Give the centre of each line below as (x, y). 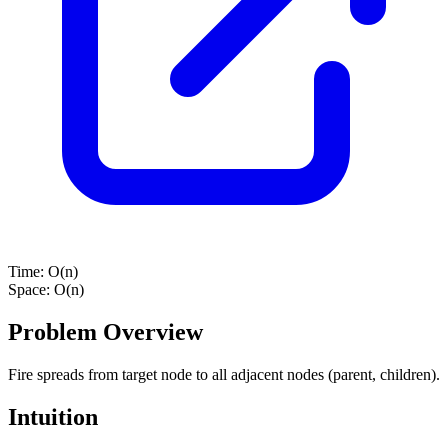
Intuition (53, 416)
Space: (31, 289)
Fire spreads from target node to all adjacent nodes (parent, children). (224, 374)
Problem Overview (105, 331)
